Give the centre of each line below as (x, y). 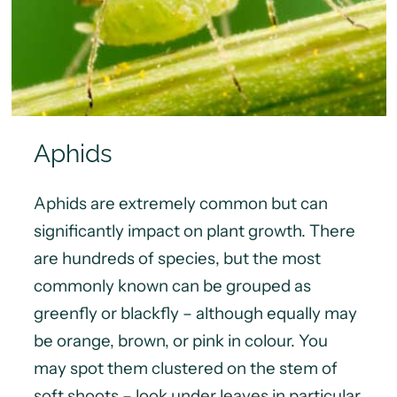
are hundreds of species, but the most (177, 259)
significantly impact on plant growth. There (194, 231)
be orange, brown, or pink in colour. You (180, 341)
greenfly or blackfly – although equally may (195, 314)
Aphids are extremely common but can (180, 204)
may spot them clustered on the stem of (185, 369)
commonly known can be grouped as (172, 286)
